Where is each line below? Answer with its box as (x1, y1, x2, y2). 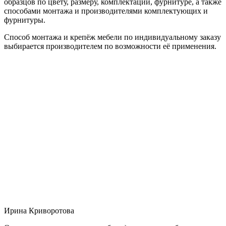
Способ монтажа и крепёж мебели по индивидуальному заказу (4, 32, 221, 41)
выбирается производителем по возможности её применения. (4, 41, 216, 50)
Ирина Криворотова (4, 206, 74, 215)
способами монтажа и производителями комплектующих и (4, 6, 208, 15)
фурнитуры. (4, 15, 45, 24)
